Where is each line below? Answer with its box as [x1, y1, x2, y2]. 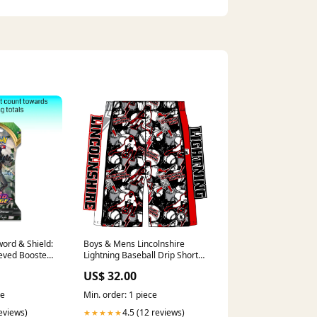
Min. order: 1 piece [83, 289, 157, 301]
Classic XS [83, 260, 123, 273]
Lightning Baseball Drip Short [83, 249, 198, 262]
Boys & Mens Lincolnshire [83, 238, 185, 250]
